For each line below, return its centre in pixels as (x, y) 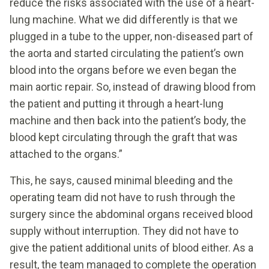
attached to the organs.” (67, 154)
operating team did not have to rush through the (122, 197)
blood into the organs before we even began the (123, 70)
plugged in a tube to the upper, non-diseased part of (131, 36)
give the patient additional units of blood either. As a (131, 247)
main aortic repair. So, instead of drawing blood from (133, 86)
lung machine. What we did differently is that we (124, 19)
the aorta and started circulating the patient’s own (127, 53)
